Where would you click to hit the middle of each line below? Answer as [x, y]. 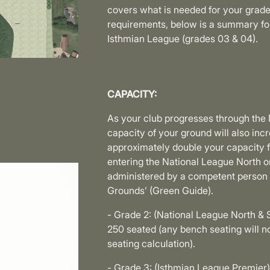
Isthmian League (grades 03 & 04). [183, 39]
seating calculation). [152, 243]
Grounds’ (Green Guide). [161, 190]
